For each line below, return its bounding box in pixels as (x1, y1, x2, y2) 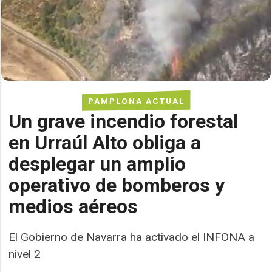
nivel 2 (8, 246, 41, 261)
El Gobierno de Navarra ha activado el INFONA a (8, 229, 255, 244)
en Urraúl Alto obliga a (8, 131, 202, 154)
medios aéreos (8, 194, 138, 218)
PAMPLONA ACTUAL (87, 95, 185, 106)
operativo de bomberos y (8, 173, 225, 197)
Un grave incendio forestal (8, 109, 239, 133)
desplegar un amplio (8, 152, 186, 175)
